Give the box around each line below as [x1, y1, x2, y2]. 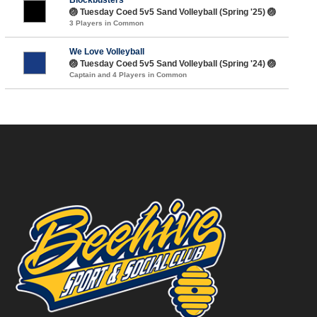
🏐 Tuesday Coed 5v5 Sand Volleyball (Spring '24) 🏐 [69, 58, 276, 69]
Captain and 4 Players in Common [69, 70, 187, 79]
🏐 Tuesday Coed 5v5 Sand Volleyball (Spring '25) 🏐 [69, 6, 276, 17]
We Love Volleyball [69, 46, 144, 57]
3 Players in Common [69, 18, 144, 27]
